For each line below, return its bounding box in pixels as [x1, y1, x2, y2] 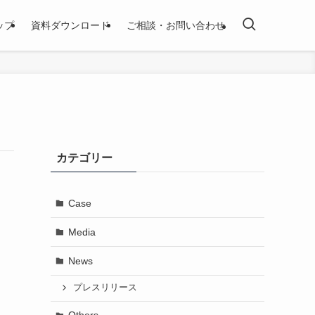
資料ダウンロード [31, 20, 110, 31]
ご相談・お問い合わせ [127, 20, 225, 31]
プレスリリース [72, 283, 137, 293]
